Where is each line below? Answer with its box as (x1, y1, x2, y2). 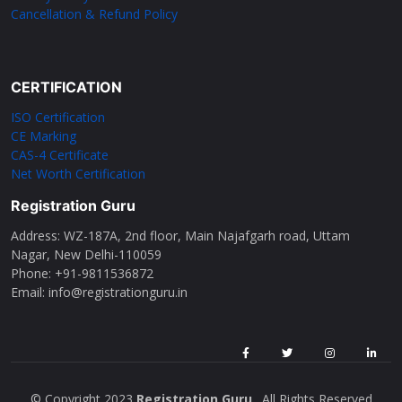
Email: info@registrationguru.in (11, 283, 188, 301)
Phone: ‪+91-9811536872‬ (11, 264, 153, 282)
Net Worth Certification (11, 164, 145, 182)
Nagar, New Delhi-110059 (11, 245, 162, 263)
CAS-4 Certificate (11, 145, 109, 163)
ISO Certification (11, 108, 105, 126)
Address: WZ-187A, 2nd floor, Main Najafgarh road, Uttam (11, 226, 350, 244)
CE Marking (11, 127, 76, 144)
